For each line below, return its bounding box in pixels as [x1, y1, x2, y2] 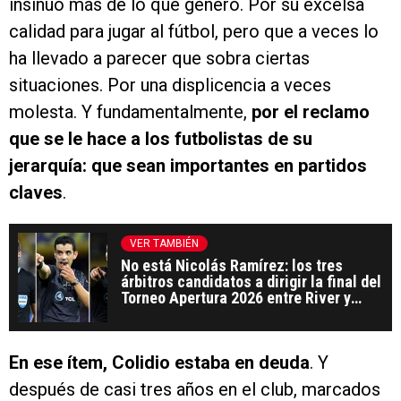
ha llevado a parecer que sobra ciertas [9, 47, 310, 70]
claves [9, 182, 63, 204]
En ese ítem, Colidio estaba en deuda [9, 352, 310, 374]
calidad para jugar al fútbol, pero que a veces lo [9, 21, 379, 43]
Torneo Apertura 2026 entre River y [121, 288, 351, 308]
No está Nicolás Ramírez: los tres [121, 256, 343, 276]
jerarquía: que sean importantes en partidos [9, 155, 367, 177]
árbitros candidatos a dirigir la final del [121, 272, 381, 292]
